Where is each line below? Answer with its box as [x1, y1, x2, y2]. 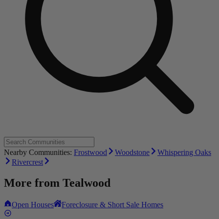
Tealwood [63, 176, 110, 190]
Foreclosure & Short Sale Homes [62, 200, 163, 209]
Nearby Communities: [4, 148, 74, 157]
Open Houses [12, 200, 54, 209]
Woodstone [115, 148, 150, 157]
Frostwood [74, 148, 107, 157]
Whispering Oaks [157, 148, 211, 157]
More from [4, 176, 63, 190]
